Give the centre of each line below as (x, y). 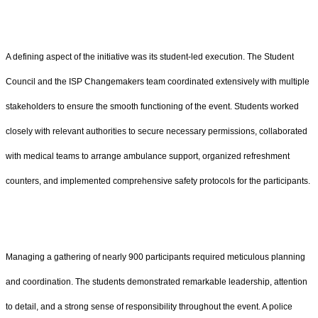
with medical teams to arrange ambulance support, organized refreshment (148, 157)
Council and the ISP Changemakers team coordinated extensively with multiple (158, 82)
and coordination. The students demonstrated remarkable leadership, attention (157, 282)
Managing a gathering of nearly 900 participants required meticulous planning (155, 257)
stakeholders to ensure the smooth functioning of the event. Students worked (152, 107)
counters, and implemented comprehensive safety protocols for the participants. (158, 181)
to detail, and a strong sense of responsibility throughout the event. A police (149, 307)
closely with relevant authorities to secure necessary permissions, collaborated (157, 132)
